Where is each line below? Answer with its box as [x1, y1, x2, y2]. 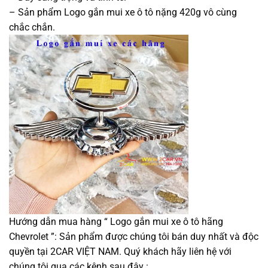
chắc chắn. [9, 21, 55, 33]
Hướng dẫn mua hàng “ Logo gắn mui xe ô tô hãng [9, 215, 223, 227]
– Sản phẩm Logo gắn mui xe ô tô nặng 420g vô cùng [9, 6, 237, 18]
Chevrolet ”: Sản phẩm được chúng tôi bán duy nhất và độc [9, 230, 258, 242]
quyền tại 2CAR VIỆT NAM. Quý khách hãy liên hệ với [9, 245, 232, 257]
